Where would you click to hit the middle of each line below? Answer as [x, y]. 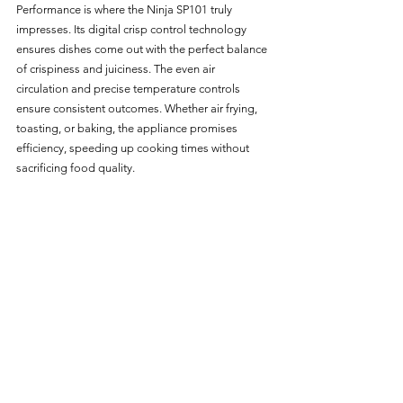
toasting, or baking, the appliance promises [128, 128]
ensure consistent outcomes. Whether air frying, [138, 108]
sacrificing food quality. [76, 167]
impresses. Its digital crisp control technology [133, 29]
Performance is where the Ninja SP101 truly [125, 9]
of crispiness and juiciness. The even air [117, 68]
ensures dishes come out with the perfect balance [143, 49]
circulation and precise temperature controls [130, 88]
